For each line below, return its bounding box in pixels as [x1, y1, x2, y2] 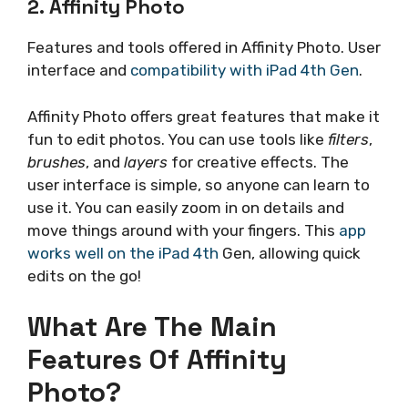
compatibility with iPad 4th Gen [130, 61, 359, 80]
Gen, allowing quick [219, 243, 361, 262]
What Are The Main [27, 309, 277, 345]
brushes [27, 152, 86, 171]
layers [124, 152, 168, 171]
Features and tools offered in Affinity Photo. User [27, 38, 381, 57]
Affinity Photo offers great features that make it [27, 107, 380, 126]
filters [328, 129, 369, 148]
